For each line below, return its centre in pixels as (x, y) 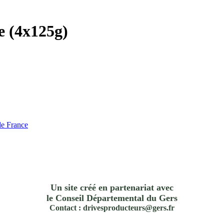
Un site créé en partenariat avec (112, 188)
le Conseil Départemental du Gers (112, 198)
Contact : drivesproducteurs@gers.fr (112, 208)
